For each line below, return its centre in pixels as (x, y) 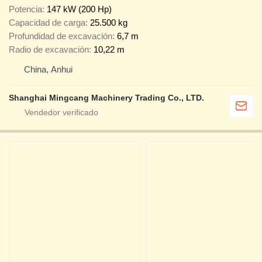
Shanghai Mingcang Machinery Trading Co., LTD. (106, 98)
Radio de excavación (49, 50)
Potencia (25, 9)
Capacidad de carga (47, 23)
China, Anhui (48, 70)
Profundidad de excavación (61, 36)
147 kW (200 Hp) (79, 9)
